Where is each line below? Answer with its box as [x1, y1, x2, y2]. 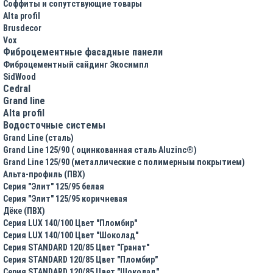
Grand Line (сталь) [3, 132, 74, 143]
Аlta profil [3, 107, 44, 119]
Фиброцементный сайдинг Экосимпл [3, 59, 149, 69]
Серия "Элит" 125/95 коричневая [3, 193, 127, 204]
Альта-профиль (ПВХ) [3, 169, 85, 179]
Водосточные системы [3, 119, 105, 131]
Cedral [3, 82, 30, 94]
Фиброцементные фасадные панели [3, 46, 163, 58]
